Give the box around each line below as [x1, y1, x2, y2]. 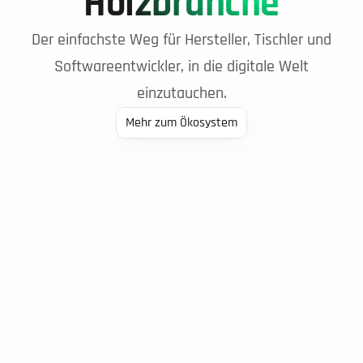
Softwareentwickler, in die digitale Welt [54, 56, 309, 77]
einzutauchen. [136, 83, 227, 104]
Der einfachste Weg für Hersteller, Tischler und [32, 29, 331, 50]
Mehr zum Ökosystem [126, 114, 237, 131]
